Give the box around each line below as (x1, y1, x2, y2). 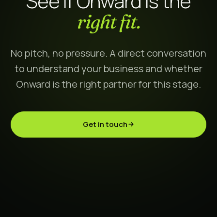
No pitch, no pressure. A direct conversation (11, 46, 206, 60)
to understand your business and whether (15, 62, 202, 75)
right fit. (77, 9, 140, 33)
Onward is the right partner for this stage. (16, 77, 201, 91)
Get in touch (82, 119, 127, 129)
